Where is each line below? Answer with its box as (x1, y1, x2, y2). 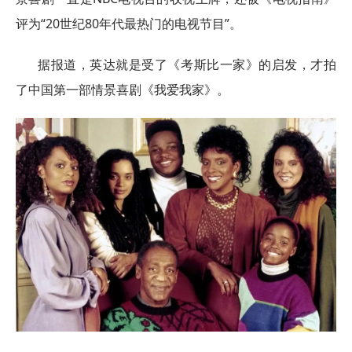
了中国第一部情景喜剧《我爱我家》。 (16, 80, 229, 98)
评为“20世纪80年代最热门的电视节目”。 (16, 14, 242, 32)
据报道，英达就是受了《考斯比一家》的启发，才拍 (38, 55, 336, 73)
